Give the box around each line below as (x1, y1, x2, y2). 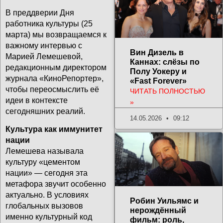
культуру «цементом (5, 158, 80, 167)
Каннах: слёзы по (129, 58, 200, 66)
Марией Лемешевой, (5, 52, 83, 61)
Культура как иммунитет (5, 125, 103, 134)
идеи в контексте (5, 96, 68, 105)
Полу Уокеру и (129, 67, 187, 76)
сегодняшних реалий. (5, 107, 85, 115)
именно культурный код (5, 213, 92, 222)
